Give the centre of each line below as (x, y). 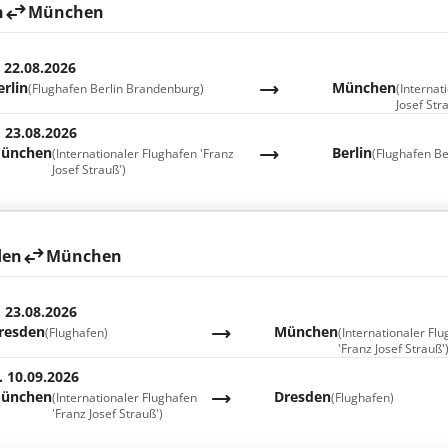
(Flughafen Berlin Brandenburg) (115, 88)
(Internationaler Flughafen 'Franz (142, 153)
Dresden (303, 396)
